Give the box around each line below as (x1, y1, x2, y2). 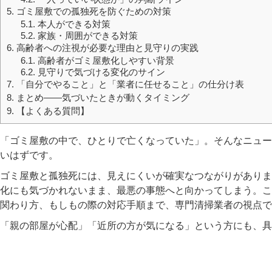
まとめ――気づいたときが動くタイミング (14, 92, 189, 103)
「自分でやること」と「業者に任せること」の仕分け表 (14, 78, 244, 89)
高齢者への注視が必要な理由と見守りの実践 (14, 42, 199, 53)
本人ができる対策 (35, 18, 110, 29)
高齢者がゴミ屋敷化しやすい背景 (35, 55, 174, 66)
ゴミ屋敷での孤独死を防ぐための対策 (14, 5, 171, 16)
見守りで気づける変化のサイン (35, 66, 165, 77)
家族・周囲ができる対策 (35, 30, 138, 41)
